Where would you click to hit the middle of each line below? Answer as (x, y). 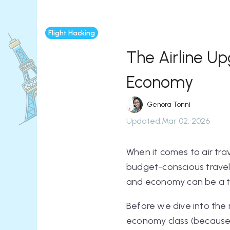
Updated (143, 121)
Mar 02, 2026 (186, 121)
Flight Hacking (72, 33)
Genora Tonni (169, 104)
